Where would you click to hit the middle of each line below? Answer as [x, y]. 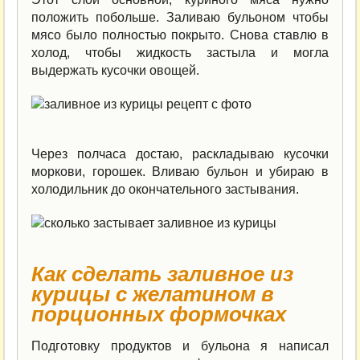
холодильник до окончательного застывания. [166, 189]
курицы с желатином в [153, 294]
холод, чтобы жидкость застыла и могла [180, 52]
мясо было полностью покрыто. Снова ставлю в [180, 35]
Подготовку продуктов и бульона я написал [180, 346]
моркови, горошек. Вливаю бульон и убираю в [180, 171]
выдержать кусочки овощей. [116, 70]
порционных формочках [159, 314]
